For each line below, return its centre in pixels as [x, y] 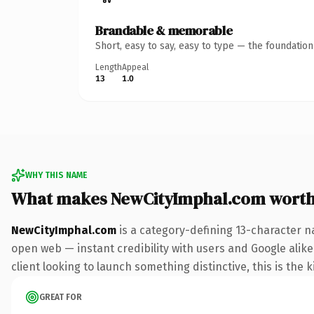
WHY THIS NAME [56, 175]
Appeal [135, 67]
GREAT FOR [61, 297]
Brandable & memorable [164, 30]
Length [109, 67]
